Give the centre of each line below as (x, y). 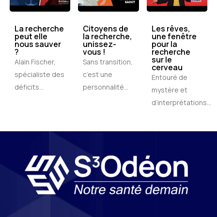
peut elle (31, 36)
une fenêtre (174, 36)
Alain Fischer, (35, 62)
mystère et (169, 90)
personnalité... (106, 87)
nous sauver (38, 44)
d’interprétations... (181, 102)
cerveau (167, 67)
